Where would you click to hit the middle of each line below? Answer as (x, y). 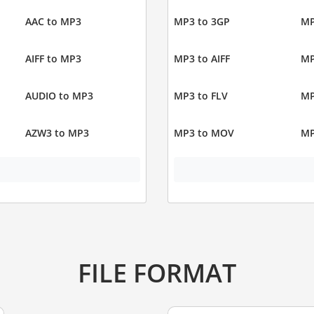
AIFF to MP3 (53, 59)
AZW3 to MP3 (57, 133)
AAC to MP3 (53, 22)
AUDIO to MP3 (59, 96)
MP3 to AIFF (202, 59)
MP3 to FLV (201, 96)
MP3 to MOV (204, 133)
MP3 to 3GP (202, 22)
